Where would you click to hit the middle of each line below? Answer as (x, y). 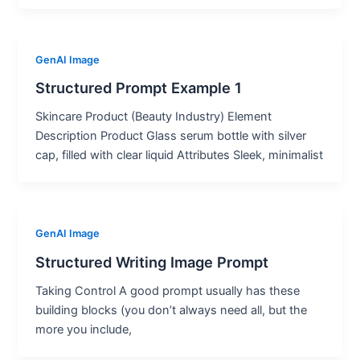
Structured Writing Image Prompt (152, 262)
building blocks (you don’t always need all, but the (172, 310)
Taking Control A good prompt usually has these (168, 290)
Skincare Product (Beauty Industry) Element (154, 117)
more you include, (84, 329)
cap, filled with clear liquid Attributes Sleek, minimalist (180, 155)
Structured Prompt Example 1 (139, 88)
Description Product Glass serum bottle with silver (171, 136)
